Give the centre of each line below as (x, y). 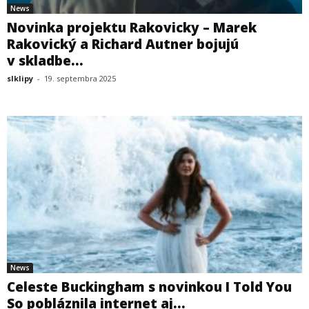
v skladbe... (45, 60)
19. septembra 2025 (80, 78)
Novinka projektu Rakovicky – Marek (132, 27)
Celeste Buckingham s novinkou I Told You (149, 287)
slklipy (20, 78)
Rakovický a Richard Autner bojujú (123, 44)
